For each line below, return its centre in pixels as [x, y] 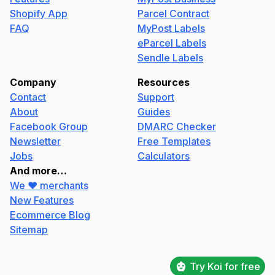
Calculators [164, 156]
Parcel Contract [173, 14]
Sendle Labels [170, 58]
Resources [164, 82]
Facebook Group [49, 126]
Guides [154, 112]
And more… [38, 171]
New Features [42, 200]
